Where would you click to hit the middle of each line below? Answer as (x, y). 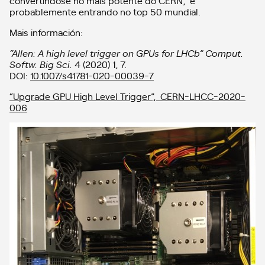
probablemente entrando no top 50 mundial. (105, 11)
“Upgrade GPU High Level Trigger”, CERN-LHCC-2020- (127, 96)
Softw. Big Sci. (41, 64)
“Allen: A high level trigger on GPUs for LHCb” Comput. (126, 52)
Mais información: (46, 32)
